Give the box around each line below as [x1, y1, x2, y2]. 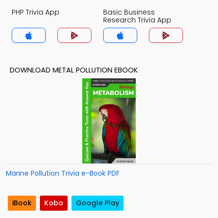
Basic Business [103, 7, 155, 17]
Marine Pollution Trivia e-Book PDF [6, 168, 120, 178]
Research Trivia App [103, 15, 171, 25]
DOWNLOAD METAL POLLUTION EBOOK [10, 65, 138, 75]
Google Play [76, 198, 119, 208]
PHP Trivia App [12, 7, 59, 17]
